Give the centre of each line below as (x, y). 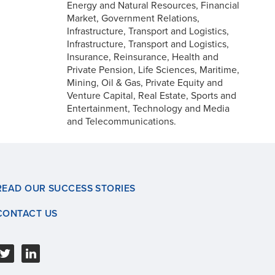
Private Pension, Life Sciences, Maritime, (153, 70)
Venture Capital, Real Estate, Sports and (152, 95)
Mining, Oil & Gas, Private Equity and (145, 83)
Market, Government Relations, (134, 18)
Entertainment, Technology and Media (149, 108)
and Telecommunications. (122, 121)
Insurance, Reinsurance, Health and (143, 57)
